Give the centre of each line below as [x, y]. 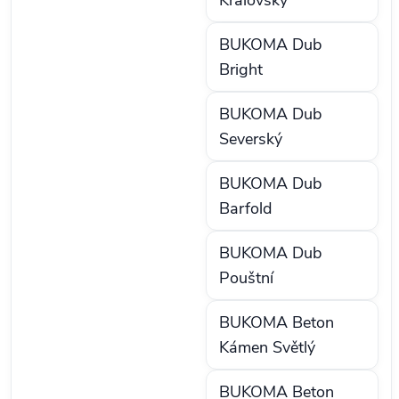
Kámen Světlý [267, 348]
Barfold [245, 209]
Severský [251, 139]
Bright [241, 70]
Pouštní [246, 278]
